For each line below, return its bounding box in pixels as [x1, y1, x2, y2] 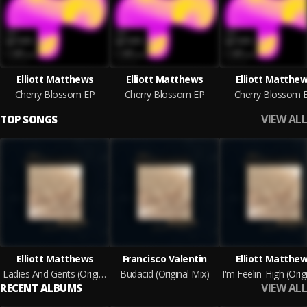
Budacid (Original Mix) [120, 267, 209, 280]
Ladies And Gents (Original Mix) [98, 267, 106, 280]
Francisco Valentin [122, 252, 207, 265]
